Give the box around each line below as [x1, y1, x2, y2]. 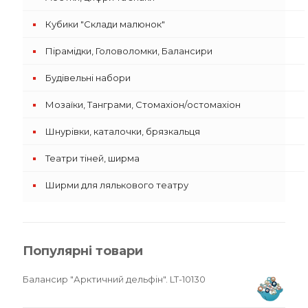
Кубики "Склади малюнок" [45, 19, 165, 30]
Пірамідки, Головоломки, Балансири [45, 45, 212, 56]
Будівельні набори [45, 72, 131, 83]
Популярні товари [23, 243, 143, 258]
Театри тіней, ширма [45, 153, 140, 164]
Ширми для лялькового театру [45, 179, 188, 190]
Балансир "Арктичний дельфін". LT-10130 [23, 274, 206, 285]
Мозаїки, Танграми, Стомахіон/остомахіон [45, 99, 241, 110]
